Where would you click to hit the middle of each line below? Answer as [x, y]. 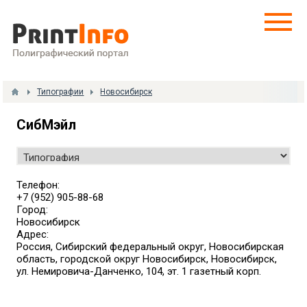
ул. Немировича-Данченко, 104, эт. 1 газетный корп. [139, 271]
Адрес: [33, 234]
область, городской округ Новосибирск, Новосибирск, [147, 259]
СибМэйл [47, 125]
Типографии [61, 92]
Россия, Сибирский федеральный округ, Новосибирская [150, 247]
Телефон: [38, 185]
